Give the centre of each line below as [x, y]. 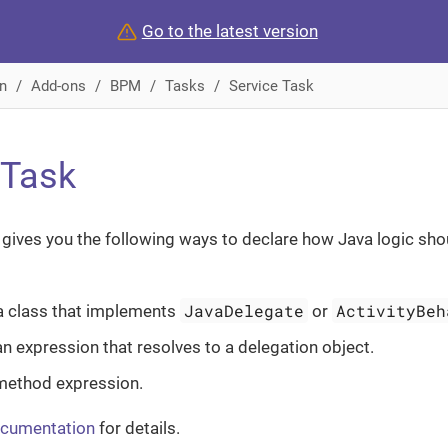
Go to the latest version [229, 31]
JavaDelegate [244, 310]
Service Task [271, 85]
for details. [137, 428]
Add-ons [58, 85]
